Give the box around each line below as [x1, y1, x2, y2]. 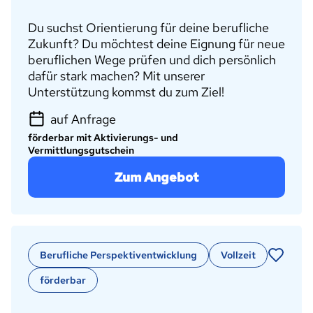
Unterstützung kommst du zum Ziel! [28, 84, 224, 100]
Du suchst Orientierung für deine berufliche [28, 20, 269, 36]
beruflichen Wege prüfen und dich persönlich [28, 52, 276, 68]
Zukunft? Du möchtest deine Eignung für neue [28, 36, 285, 52]
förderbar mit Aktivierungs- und [28, 131, 178, 144]
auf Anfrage [50, 111, 116, 127]
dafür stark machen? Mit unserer [28, 68, 205, 84]
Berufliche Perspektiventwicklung [40, 248, 197, 261]
